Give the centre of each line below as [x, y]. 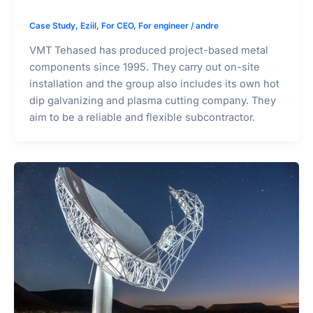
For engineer [163, 26]
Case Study [52, 26]
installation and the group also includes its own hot [154, 84]
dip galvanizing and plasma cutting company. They [152, 101]
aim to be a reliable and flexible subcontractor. [142, 118]
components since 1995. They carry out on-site [144, 67]
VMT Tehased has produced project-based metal [148, 51]
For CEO [117, 26]
